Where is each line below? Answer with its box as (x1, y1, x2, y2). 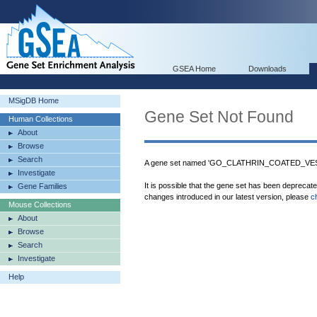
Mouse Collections (8, 200, 71, 209)
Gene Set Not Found (144, 108, 294, 126)
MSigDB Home (8, 96, 59, 105)
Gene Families (18, 182, 67, 190)
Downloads (248, 64, 287, 73)
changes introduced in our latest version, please (144, 192, 311, 201)
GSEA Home (173, 64, 216, 73)
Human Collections (8, 115, 73, 123)
